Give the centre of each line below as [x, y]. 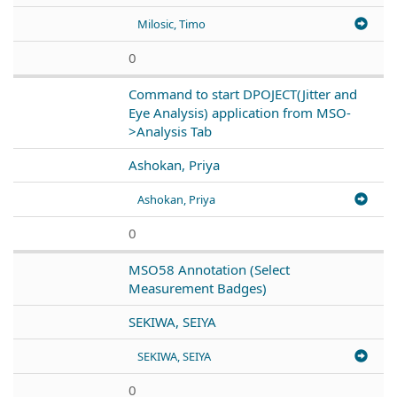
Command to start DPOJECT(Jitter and [243, 93]
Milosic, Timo [171, 23]
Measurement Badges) [198, 288]
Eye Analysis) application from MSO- [240, 112]
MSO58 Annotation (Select [209, 269]
